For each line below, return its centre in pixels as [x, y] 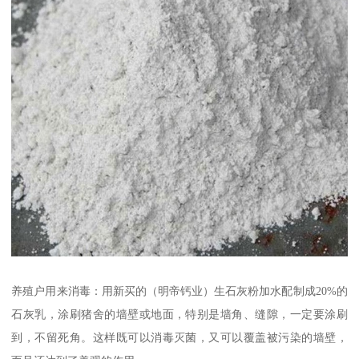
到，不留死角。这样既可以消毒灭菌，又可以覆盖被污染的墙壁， [179, 337]
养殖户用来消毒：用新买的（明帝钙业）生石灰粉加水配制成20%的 [179, 290]
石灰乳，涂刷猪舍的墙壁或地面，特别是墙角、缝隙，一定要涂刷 [179, 314]
